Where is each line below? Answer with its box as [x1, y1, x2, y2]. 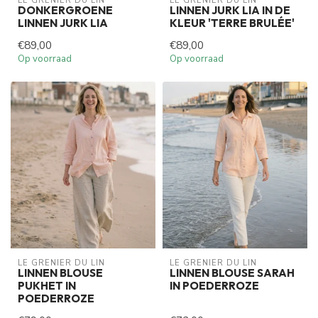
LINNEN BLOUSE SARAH [170, 266, 295, 280]
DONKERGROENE [18, 3, 113, 17]
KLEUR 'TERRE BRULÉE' [170, 16, 295, 30]
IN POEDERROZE [170, 279, 259, 293]
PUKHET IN [18, 279, 76, 293]
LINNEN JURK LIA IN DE [170, 3, 290, 17]
